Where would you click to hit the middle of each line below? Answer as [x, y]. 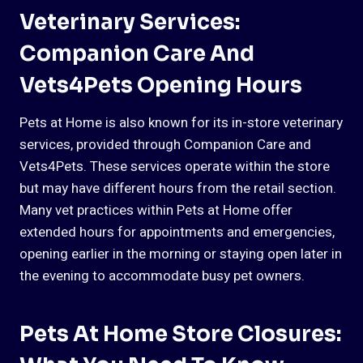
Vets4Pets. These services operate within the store [175, 167]
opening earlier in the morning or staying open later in [181, 254]
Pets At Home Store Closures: [180, 335]
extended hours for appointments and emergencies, [177, 233]
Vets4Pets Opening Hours [161, 86]
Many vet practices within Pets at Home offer [156, 211]
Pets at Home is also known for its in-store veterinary [181, 123]
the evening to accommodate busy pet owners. [162, 276]
